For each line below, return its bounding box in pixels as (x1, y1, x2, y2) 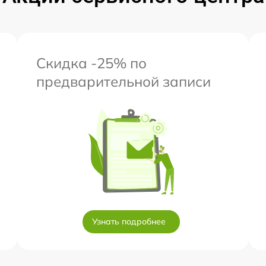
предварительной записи (36, 72, 211, 90)
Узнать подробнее (92, 216, 166, 227)
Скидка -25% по (36, 54, 147, 72)
